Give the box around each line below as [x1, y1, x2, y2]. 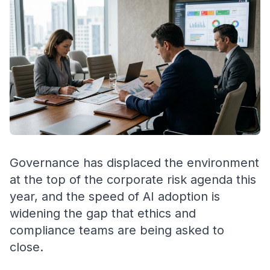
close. [10, 240, 43, 255]
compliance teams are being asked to [10, 223, 224, 238]
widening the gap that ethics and [10, 206, 196, 221]
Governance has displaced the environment [10, 155, 259, 171]
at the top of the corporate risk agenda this [10, 172, 256, 187]
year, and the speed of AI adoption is [10, 189, 220, 204]
